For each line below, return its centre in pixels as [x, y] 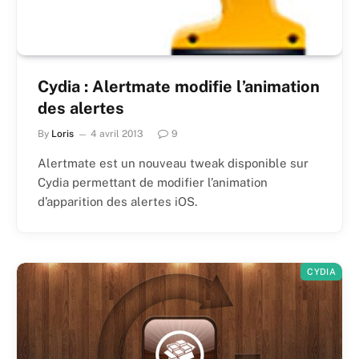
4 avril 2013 [117, 134]
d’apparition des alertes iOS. [117, 202]
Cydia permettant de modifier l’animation [153, 183]
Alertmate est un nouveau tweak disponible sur [173, 163]
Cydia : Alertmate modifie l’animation [179, 87]
